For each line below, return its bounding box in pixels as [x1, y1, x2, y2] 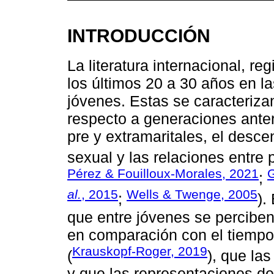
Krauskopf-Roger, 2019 [72, 243, 207, 258]
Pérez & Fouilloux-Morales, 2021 [67, 166, 259, 180]
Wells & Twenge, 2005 [127, 187, 257, 202]
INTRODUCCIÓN [67, 25, 210, 46]
